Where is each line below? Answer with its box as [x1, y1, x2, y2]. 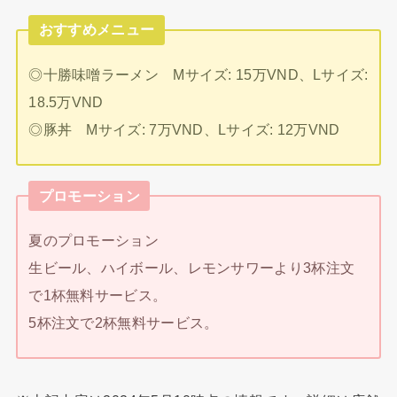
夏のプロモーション [28, 232, 159, 249]
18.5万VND [28, 94, 104, 111]
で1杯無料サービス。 [28, 287, 167, 304]
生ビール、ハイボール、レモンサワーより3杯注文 [28, 260, 355, 276]
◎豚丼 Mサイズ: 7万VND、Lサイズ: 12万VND [28, 121, 340, 138]
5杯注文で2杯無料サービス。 [28, 315, 219, 331]
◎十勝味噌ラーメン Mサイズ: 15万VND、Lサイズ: [28, 66, 369, 83]
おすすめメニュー [38, 21, 155, 38]
